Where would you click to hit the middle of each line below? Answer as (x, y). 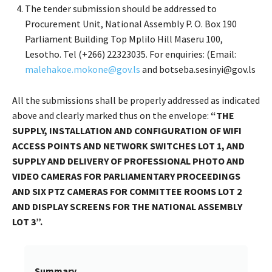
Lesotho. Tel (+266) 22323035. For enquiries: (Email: (131, 54)
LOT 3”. (27, 221)
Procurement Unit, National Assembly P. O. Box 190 (131, 23)
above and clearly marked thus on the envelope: (111, 115)
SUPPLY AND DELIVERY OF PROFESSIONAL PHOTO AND (128, 161)
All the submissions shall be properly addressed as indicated (136, 100)
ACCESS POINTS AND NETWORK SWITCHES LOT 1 (117, 145)
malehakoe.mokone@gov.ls (83, 69)
